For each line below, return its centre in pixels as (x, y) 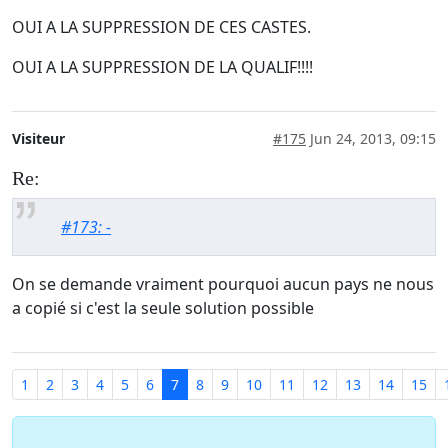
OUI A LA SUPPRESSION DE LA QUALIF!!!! (162, 67)
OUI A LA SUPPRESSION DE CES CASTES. (161, 27)
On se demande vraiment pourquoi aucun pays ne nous (223, 284)
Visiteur (38, 139)
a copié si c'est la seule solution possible (163, 308)
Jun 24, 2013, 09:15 (371, 139)
